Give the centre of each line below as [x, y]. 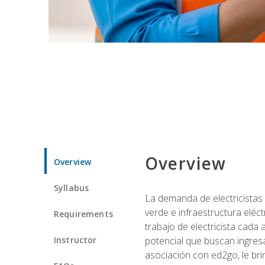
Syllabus [72, 188]
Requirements [83, 214]
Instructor [75, 240]
